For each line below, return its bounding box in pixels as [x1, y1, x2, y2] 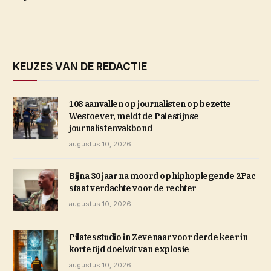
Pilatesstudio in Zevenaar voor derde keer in [69, 231, 248, 243]
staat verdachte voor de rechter [69, 183, 197, 194]
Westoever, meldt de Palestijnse [69, 111, 200, 122]
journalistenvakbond [69, 123, 152, 134]
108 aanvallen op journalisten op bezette [69, 99, 231, 110]
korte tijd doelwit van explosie [69, 243, 190, 255]
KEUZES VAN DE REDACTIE [13, 60, 147, 73]
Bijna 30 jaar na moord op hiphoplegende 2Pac [69, 171, 256, 182]
